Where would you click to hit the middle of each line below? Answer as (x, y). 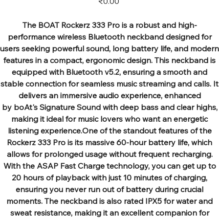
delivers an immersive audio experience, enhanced (109, 95)
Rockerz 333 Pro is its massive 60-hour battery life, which (109, 142)
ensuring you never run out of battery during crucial (109, 189)
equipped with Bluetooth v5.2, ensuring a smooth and (109, 72)
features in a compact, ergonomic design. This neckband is (109, 60)
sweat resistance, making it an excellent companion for (109, 212)
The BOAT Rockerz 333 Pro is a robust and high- (109, 25)
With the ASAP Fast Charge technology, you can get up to (109, 165)
